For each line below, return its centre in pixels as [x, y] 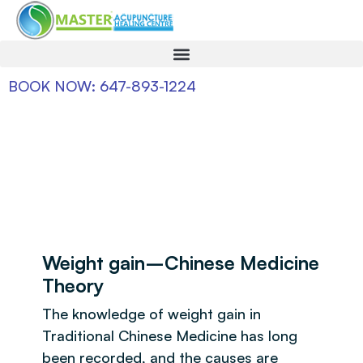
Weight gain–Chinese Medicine [181, 263]
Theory [75, 285]
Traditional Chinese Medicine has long [170, 335]
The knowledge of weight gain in [152, 314]
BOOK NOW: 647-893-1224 [102, 86]
